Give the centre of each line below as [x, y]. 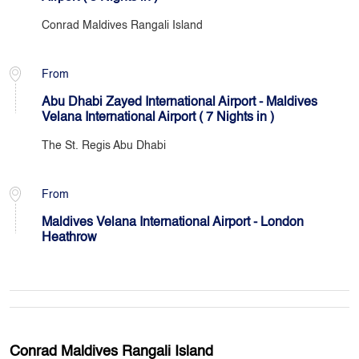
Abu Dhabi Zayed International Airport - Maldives [179, 103]
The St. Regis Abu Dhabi [104, 146]
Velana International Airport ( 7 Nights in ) [158, 118]
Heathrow [69, 238]
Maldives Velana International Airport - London [173, 223]
